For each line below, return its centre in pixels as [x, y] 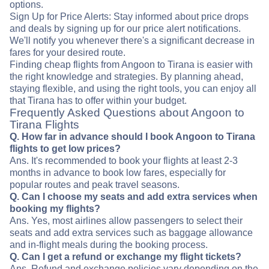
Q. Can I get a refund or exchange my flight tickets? [125, 257]
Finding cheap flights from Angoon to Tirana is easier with [131, 65]
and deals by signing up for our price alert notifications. [125, 29]
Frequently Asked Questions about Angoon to [127, 113]
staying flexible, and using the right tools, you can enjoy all [133, 89]
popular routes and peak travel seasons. [95, 185]
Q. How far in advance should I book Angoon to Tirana [132, 137]
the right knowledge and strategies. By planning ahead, [126, 77]
